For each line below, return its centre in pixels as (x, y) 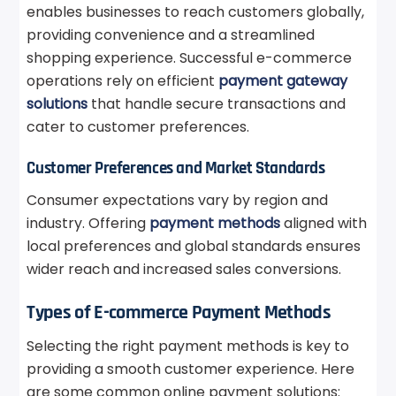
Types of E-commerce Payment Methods (179, 312)
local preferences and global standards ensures (194, 246)
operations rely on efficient (123, 81)
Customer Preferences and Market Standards (176, 169)
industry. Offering (88, 223)
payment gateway (283, 81)
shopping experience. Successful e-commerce (190, 58)
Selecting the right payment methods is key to (188, 346)
